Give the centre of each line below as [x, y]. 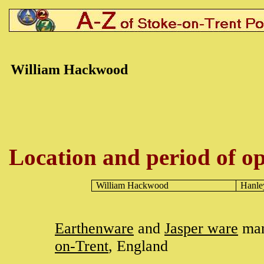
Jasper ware [201, 228]
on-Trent [82, 246]
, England [138, 246]
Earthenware [94, 228]
